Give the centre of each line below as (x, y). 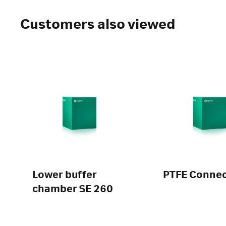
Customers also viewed (98, 25)
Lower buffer (65, 175)
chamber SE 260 (73, 189)
